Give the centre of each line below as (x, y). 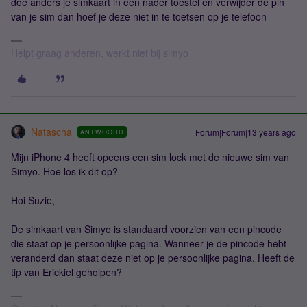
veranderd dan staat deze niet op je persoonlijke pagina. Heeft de (153, 258)
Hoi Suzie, (33, 200)
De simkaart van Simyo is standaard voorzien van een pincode (146, 229)
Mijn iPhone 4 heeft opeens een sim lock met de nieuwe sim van (150, 157)
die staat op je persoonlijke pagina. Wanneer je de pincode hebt (149, 243)
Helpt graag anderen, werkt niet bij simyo (100, 53)
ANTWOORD (102, 132)
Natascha (51, 132)
